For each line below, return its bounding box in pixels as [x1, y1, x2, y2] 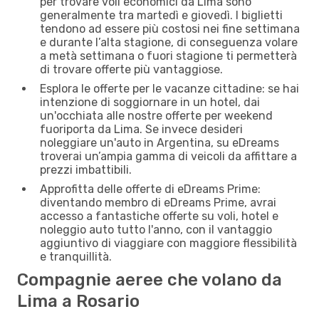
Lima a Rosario [17, 291, 140, 311]
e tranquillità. [40, 249, 112, 263]
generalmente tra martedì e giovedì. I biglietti [40, 8, 283, 22]
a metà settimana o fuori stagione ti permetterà [40, 48, 297, 63]
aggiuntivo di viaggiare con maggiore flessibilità [40, 236, 297, 250]
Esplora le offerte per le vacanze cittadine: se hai [40, 81, 299, 95]
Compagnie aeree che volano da [17, 269, 282, 290]
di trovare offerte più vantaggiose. [40, 62, 223, 76]
